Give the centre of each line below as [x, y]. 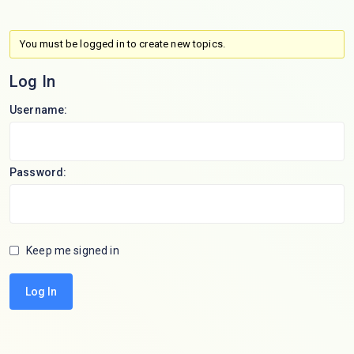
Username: [39, 110]
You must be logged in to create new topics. [122, 44]
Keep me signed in [73, 250]
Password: [38, 172]
